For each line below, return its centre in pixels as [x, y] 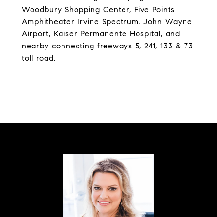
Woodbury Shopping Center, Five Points [98, 9]
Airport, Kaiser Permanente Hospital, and [101, 34]
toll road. [39, 58]
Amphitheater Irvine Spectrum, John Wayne [107, 22]
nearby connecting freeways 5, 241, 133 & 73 [108, 46]
